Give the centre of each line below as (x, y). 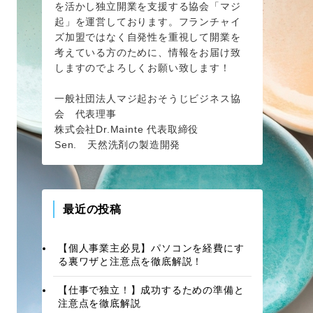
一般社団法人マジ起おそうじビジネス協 (148, 98)
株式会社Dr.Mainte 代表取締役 (127, 129)
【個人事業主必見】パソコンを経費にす (151, 248)
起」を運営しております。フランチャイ (148, 21)
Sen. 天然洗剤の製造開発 (118, 144)
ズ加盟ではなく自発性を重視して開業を (148, 37)
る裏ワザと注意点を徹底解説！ (131, 262)
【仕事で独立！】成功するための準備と (151, 290)
